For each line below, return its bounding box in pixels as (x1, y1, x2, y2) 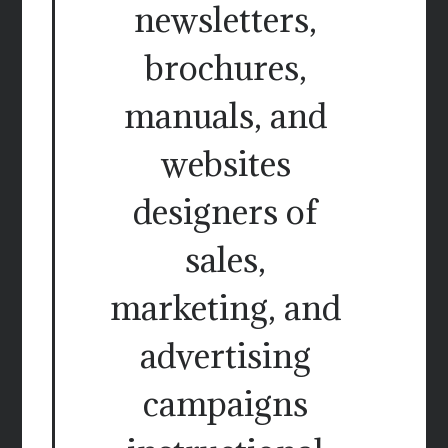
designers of (133, 190, 318, 234)
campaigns (143, 382, 308, 426)
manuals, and (124, 94, 327, 138)
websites (160, 142, 291, 186)
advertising (140, 334, 311, 378)
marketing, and (110, 286, 341, 330)
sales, (185, 238, 266, 282)
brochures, (144, 46, 307, 90)
